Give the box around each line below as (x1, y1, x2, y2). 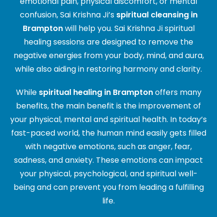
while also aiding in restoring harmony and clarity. (15, 63, 202, 75)
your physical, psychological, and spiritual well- (19, 168, 198, 180)
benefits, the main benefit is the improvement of (16, 100, 201, 112)
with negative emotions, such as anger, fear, (25, 141, 192, 153)
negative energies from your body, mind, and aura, (13, 50, 204, 62)
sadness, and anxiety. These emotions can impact (14, 155, 203, 166)
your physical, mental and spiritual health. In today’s (10, 114, 207, 125)
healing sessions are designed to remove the (24, 36, 193, 48)
